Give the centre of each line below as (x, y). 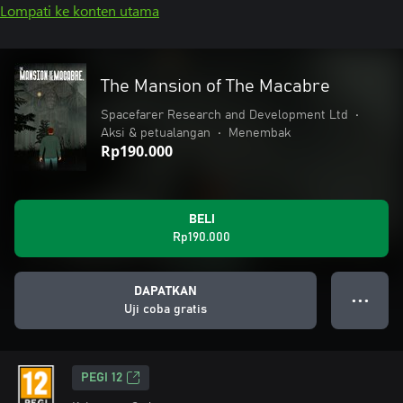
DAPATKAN (166, 291)
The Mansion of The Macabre (215, 86)
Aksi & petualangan (156, 133)
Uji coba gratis (166, 309)
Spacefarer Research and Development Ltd (224, 115)
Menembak (260, 133)
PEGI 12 (102, 378)
